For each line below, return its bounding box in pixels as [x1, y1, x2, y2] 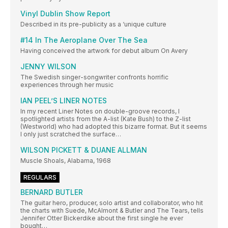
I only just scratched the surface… [20, 130, 121, 138]
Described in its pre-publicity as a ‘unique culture [20, 20, 166, 28]
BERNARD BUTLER [20, 188, 83, 197]
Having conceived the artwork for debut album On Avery [20, 47, 188, 55]
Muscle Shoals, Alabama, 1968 [20, 157, 111, 165]
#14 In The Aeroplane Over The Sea [20, 36, 148, 45]
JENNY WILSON [20, 62, 76, 71]
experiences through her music [20, 81, 113, 89]
